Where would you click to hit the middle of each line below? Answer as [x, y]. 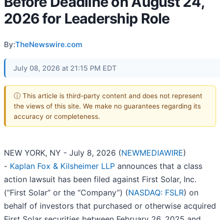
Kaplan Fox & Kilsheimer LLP [62, 166]
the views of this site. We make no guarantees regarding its [107, 106]
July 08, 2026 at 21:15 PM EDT [65, 68]
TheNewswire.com [49, 44]
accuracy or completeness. [57, 116]
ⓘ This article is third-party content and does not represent [108, 96]
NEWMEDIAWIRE [152, 153]
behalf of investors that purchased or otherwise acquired [110, 206]
